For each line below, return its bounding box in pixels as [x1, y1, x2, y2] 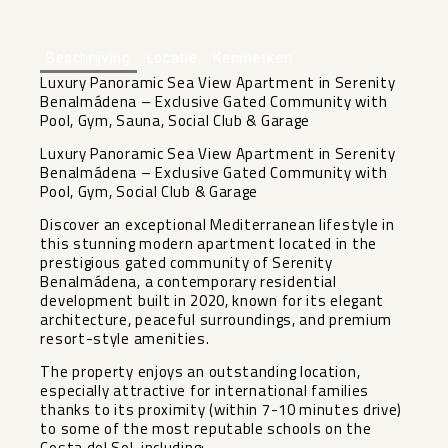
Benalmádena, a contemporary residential [40, 269, 337, 293]
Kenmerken [213, 49, 293, 66]
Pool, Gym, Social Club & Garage [40, 179, 259, 203]
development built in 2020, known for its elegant [40, 288, 385, 312]
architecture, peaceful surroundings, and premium [40, 307, 393, 331]
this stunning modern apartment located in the [40, 231, 377, 255]
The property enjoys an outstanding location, [40, 359, 361, 383]
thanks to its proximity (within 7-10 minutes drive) [40, 397, 403, 421]
